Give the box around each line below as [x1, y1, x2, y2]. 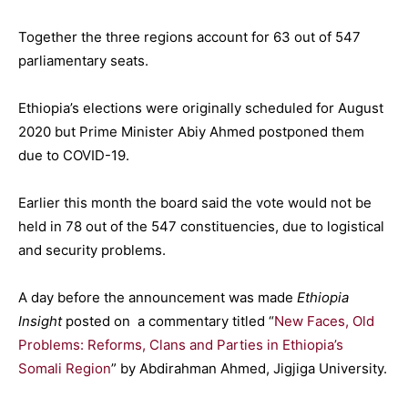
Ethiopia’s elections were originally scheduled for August [18, 98, 383, 117]
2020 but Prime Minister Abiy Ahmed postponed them [18, 122, 364, 140]
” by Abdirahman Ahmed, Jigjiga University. [111, 359, 387, 377]
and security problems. [18, 240, 166, 259]
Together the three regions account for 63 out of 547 [18, 27, 361, 46]
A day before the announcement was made [18, 288, 297, 306]
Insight [18, 311, 62, 330]
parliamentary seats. [18, 51, 148, 69]
